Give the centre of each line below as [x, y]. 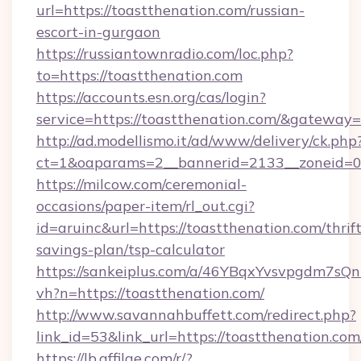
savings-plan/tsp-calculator [131, 249]
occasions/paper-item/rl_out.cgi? [145, 206]
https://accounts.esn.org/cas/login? [151, 97]
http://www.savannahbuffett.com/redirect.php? [196, 315]
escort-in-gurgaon [98, 32]
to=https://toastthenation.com [139, 75]
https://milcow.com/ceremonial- [141, 184]
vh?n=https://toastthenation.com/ [150, 293]
